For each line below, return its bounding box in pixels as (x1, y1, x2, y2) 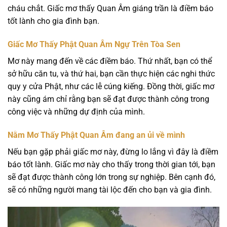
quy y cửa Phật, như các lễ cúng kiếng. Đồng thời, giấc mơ (8, 82, 214, 92)
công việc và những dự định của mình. (8, 107, 145, 117)
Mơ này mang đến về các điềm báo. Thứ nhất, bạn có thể (8, 56, 212, 66)
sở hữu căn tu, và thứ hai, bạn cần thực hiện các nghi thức (8, 69, 215, 79)
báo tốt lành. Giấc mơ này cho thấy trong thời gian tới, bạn (8, 159, 215, 169)
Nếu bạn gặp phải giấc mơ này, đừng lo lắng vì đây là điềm (8, 146, 218, 157)
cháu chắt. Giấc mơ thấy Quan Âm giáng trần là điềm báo (8, 4, 213, 14)
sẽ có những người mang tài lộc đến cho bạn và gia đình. (8, 184, 212, 195)
